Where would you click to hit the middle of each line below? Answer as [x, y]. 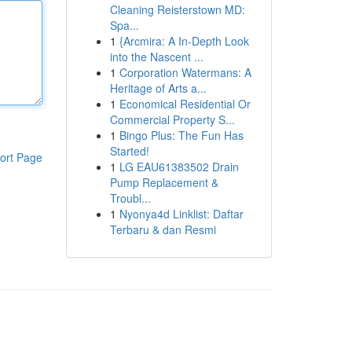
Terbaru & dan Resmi [163, 229]
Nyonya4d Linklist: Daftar [181, 214]
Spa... [124, 25]
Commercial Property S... [172, 119]
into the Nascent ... [156, 57]
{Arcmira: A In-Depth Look [184, 41]
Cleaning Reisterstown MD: [177, 9]
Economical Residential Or [185, 104]
